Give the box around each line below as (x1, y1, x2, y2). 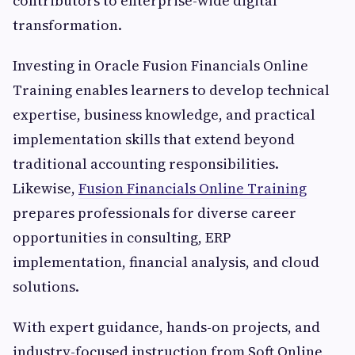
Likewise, (13, 178, 78, 199)
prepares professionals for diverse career (13, 203, 296, 223)
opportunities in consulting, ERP (13, 227, 231, 248)
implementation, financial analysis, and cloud (13, 252, 319, 273)
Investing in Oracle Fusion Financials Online (13, 55, 308, 76)
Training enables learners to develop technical (13, 80, 330, 101)
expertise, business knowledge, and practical (13, 105, 315, 125)
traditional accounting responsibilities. (13, 154, 279, 174)
